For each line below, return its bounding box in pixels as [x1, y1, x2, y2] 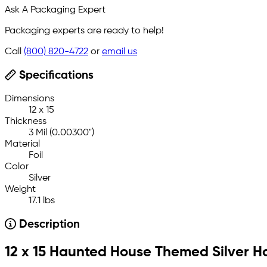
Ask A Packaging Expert [5, 5, 105, 15]
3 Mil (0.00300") [29, 128, 94, 138]
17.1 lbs [29, 196, 55, 206]
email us [102, 47, 137, 57]
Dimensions [5, 94, 54, 104]
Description [15, 219, 80, 231]
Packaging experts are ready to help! [5, 26, 164, 36]
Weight [5, 185, 36, 195]
